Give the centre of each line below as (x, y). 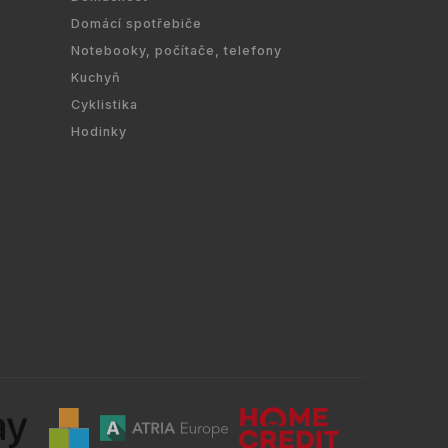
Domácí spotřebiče (136, 23)
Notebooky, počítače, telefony (176, 50)
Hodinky (99, 131)
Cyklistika (104, 104)
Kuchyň (96, 77)
